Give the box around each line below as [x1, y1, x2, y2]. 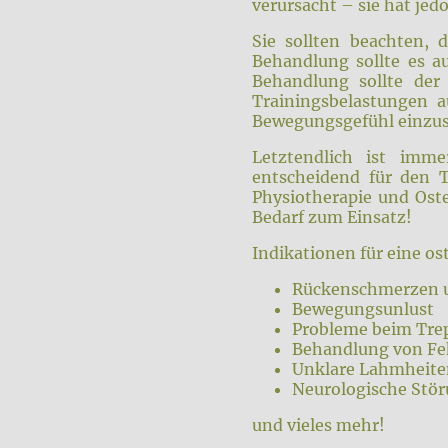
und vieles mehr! [252, 415, 385, 436]
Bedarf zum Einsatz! [252, 207, 412, 228]
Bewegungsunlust [292, 299, 434, 320]
